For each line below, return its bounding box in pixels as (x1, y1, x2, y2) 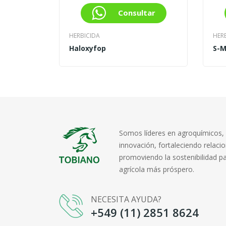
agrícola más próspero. (119, 164, 194, 175)
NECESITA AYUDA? (91, 194, 161, 205)
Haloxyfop (69, 43, 106, 53)
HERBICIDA (69, 31, 100, 40)
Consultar (118, 8, 155, 18)
